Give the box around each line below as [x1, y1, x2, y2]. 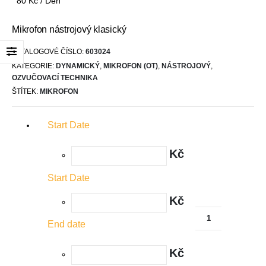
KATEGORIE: [12, 61, 56, 70]
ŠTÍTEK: [12, 87, 40, 96]
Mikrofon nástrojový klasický [12, 24, 126, 34]
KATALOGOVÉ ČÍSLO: [12, 47, 85, 56]
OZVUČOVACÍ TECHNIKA [12, 73, 98, 82]
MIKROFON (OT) [103, 61, 158, 70]
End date [47, 219, 85, 230]
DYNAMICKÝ [56, 61, 100, 70]
